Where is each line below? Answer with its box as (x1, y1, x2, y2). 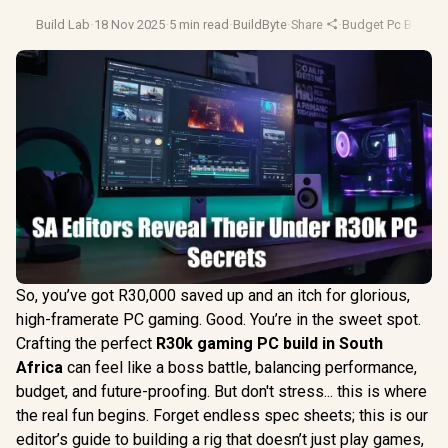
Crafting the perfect (16, 333, 156, 353)
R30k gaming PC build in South (156, 333, 383, 353)
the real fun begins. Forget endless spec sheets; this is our (16, 405, 428, 425)
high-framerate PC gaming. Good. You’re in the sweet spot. (16, 309, 421, 329)
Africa (16, 357, 63, 377)
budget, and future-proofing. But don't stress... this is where (16, 381, 427, 401)
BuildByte (233, 17, 287, 32)
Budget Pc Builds (342, 17, 440, 32)
